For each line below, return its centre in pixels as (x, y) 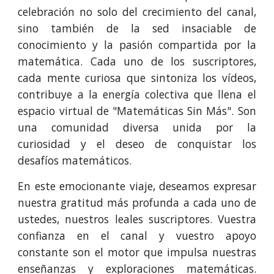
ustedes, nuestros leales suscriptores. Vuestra (137, 219)
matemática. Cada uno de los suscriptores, (137, 61)
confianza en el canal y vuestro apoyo (137, 235)
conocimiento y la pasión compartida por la (137, 45)
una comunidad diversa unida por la (137, 127)
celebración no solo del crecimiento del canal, (137, 12)
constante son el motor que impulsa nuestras (137, 252)
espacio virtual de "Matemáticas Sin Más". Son (137, 111)
